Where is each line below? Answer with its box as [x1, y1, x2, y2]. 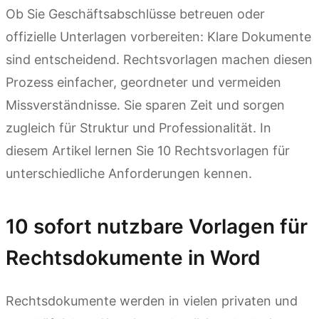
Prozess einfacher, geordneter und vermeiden [6, 75, 281, 90]
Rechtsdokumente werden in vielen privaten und [6, 293, 298, 309]
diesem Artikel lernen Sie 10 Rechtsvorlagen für [6, 143, 290, 158]
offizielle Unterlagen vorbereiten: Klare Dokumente [6, 29, 311, 44]
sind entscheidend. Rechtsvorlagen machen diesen [6, 52, 313, 67]
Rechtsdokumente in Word [6, 246, 261, 270]
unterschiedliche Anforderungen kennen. [6, 166, 252, 181]
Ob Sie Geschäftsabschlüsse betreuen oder [6, 6, 265, 21]
